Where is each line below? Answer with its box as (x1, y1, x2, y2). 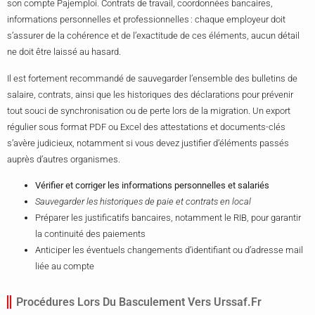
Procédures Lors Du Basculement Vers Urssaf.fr (16, 295, 262, 309)
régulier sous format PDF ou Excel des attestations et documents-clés (7, 121, 285, 132)
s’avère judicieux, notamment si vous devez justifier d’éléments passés (7, 137, 289, 148)
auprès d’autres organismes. (7, 153, 120, 165)
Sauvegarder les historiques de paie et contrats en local (35, 196, 251, 207)
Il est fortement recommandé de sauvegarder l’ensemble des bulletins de (7, 72, 297, 84)
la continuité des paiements (35, 229, 146, 240)
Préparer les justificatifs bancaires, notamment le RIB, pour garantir (35, 212, 301, 224)
